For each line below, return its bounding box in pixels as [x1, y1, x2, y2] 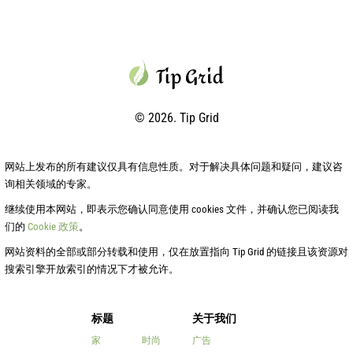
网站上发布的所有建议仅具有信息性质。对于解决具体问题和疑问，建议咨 [5, 160, 343, 173]
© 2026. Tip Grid [134, 110, 219, 125]
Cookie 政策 [28, 220, 79, 232]
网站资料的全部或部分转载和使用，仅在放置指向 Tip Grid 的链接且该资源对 [5, 245, 348, 258]
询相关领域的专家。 [5, 177, 97, 190]
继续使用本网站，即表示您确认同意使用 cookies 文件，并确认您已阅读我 [5, 203, 339, 215]
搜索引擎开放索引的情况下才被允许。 [5, 262, 179, 275]
